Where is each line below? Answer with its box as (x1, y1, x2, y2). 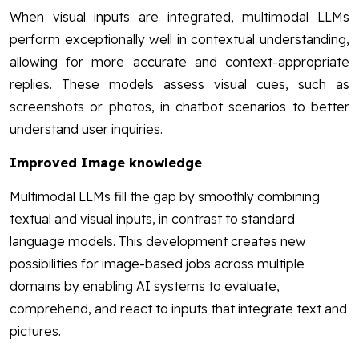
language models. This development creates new (10, 233, 306, 250)
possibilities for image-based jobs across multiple (10, 256, 305, 272)
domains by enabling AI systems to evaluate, (10, 278, 280, 295)
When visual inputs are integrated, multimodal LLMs (10, 9, 349, 26)
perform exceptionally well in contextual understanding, (10, 31, 349, 48)
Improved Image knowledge (10, 155, 202, 171)
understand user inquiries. (10, 121, 163, 138)
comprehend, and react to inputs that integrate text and (10, 301, 347, 317)
